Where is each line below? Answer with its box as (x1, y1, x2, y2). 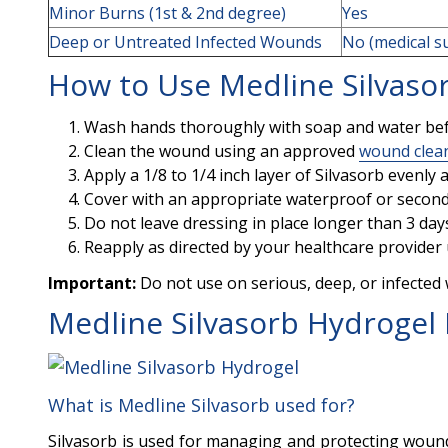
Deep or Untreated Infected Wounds (49, 31, 322, 53)
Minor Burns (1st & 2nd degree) (49, 2, 286, 24)
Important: (48, 272, 136, 294)
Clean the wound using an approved (84, 140, 359, 162)
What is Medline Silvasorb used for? (48, 393, 355, 418)
